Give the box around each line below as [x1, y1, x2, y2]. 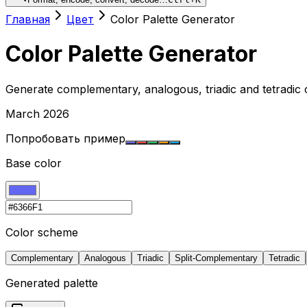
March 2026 [5, 106, 69, 121]
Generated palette [5, 275, 98, 290]
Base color [5, 156, 62, 170]
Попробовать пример [5, 131, 125, 145]
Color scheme [5, 225, 78, 239]
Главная [5, 12, 50, 26]
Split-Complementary [175, 252, 258, 263]
